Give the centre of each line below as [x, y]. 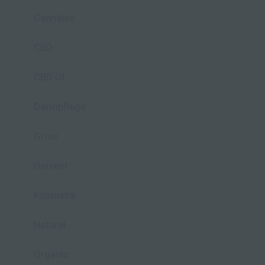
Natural [50, 225]
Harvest [51, 166]
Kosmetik [55, 195]
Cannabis [54, 18]
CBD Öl [49, 77]
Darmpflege [60, 107]
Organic [51, 255]
